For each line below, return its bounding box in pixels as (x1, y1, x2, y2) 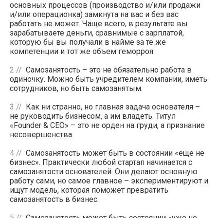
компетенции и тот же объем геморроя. (10, 46, 155, 56)
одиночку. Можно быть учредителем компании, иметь (10, 74, 207, 84)
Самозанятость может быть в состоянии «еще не (26, 148, 204, 158)
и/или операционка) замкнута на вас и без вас (10, 9, 179, 19)
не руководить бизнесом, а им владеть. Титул (10, 111, 176, 121)
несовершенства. (10, 129, 73, 139)
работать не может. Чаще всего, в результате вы (10, 18, 188, 28)
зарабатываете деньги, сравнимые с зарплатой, (10, 28, 184, 37)
